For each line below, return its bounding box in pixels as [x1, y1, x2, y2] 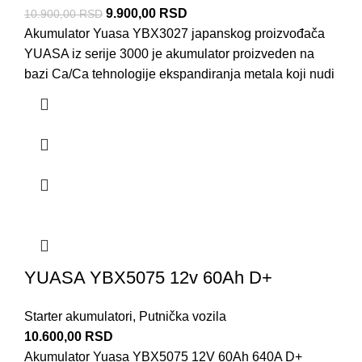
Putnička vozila [139, 309, 226, 324]
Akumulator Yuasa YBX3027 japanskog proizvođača [24, 27, 325, 41]
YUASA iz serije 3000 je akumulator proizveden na [24, 47, 314, 61]
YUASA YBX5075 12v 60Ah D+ [24, 267, 272, 288]
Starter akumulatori [24, 309, 133, 324]
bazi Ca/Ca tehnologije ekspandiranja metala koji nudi [24, 67, 335, 82]
